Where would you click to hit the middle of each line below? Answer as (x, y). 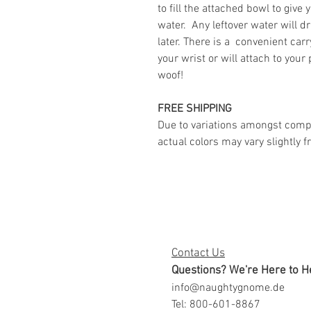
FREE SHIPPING (195, 109)
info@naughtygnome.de (228, 288)
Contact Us (198, 253)
